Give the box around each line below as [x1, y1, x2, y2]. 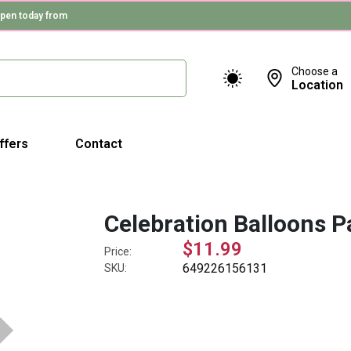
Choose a [291, 64, 338, 78]
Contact [75, 136, 122, 151]
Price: [104, 245, 132, 258]
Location [291, 77, 343, 92]
